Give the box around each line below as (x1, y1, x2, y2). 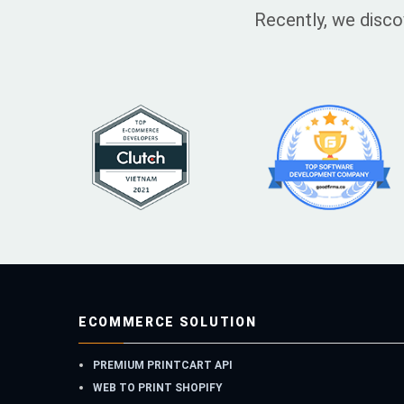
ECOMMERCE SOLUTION (78, 315, 257, 330)
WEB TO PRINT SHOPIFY (93, 381, 223, 395)
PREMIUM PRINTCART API (93, 359, 233, 372)
